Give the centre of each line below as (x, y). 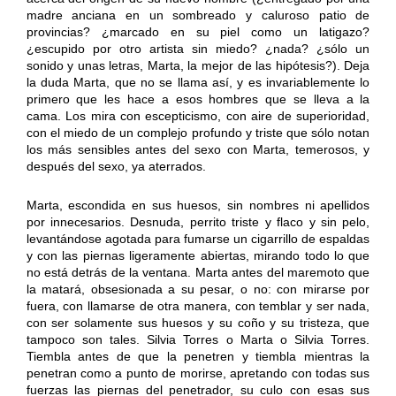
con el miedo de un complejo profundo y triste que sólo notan (198, 132)
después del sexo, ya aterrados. (116, 166)
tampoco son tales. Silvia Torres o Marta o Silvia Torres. (198, 339)
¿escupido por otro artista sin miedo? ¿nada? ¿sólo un (198, 48)
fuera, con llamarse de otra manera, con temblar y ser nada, (198, 305)
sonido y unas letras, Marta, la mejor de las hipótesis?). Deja (198, 65)
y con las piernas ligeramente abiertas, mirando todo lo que (198, 255)
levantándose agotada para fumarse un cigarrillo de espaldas (198, 238)
